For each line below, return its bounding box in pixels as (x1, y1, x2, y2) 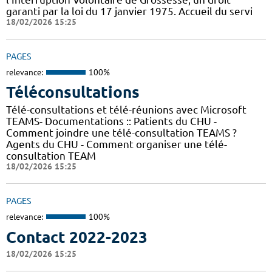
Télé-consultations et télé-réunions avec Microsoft (6, 104, 246, 116)
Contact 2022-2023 (6, 228, 148, 246)
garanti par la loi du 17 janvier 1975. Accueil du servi (6, 5, 253, 17)
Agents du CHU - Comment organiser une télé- (6, 138, 227, 151)
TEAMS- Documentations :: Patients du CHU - (6, 115, 217, 127)
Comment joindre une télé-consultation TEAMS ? (6, 127, 237, 139)
